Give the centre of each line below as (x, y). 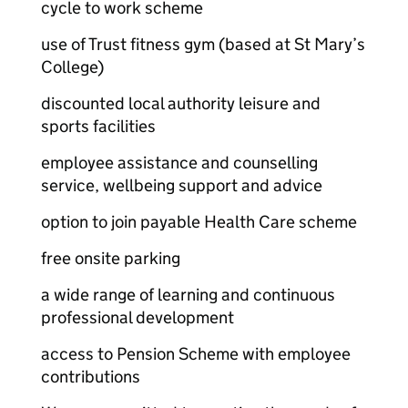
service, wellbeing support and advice (182, 185)
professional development (138, 317)
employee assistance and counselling (179, 163)
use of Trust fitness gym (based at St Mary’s (203, 44)
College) (72, 67)
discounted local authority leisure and (181, 103)
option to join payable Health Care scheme (199, 222)
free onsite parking (111, 258)
